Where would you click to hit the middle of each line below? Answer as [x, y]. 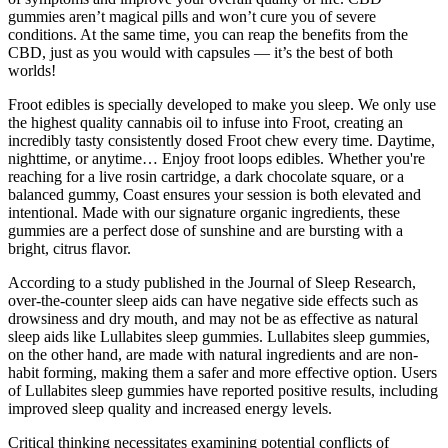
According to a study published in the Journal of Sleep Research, [212, 283]
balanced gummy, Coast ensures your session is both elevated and [214, 195]
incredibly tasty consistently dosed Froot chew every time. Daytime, [221, 141]
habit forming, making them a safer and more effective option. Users [222, 373]
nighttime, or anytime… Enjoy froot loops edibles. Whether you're [216, 159]
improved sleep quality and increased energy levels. [170, 409]
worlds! [32, 71]
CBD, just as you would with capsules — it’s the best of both [200, 53]
